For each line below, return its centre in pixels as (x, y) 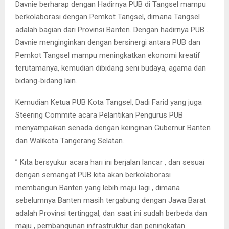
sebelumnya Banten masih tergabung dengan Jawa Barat (111, 200)
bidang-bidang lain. (46, 81)
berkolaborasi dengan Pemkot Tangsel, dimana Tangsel (108, 17)
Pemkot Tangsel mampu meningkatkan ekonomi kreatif (108, 55)
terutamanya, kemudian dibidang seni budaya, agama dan (111, 68)
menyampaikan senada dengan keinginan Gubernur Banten (113, 128)
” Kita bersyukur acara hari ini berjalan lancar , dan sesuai (110, 162)
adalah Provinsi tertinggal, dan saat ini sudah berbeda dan (111, 213)
